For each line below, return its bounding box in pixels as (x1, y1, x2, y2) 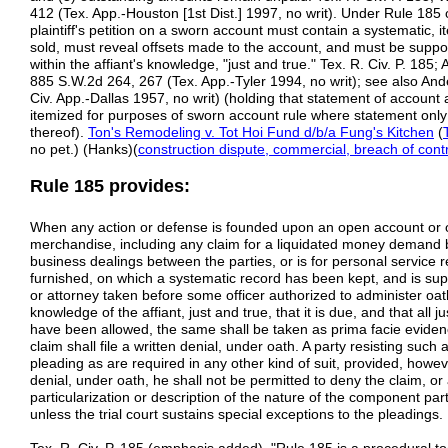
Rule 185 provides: (30, 176, 190, 196)
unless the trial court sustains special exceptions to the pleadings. (30, 406, 443, 422)
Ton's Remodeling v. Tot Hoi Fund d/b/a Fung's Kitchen (88, 124, 434, 140)
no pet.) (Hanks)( (30, 141, 138, 157)
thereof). (30, 124, 88, 140)
